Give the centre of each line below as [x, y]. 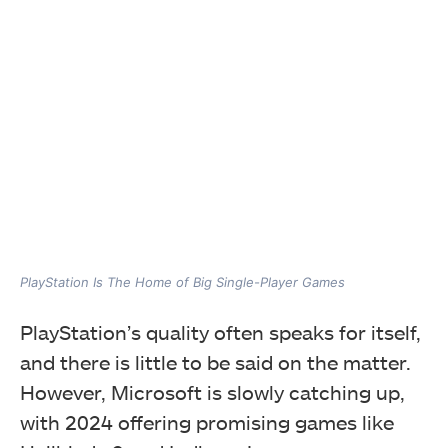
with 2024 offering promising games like [207, 422]
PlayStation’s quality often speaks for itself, [220, 332]
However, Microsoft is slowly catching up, [212, 392]
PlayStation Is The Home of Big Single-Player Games [182, 282]
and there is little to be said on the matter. [215, 362]
